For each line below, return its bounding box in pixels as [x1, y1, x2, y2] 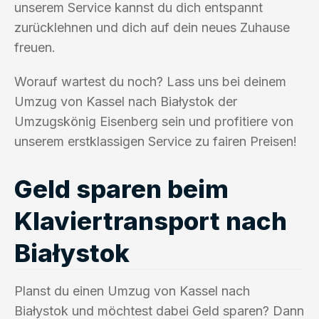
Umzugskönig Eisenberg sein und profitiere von [14, 113, 293, 129]
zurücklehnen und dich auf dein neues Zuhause [14, 19, 290, 35]
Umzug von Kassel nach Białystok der [14, 93, 237, 109]
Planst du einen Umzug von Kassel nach [14, 283, 250, 298]
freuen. [14, 39, 56, 55]
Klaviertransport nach [14, 205, 287, 236]
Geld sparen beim [14, 173, 229, 204]
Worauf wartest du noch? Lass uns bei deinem [14, 73, 286, 89]
